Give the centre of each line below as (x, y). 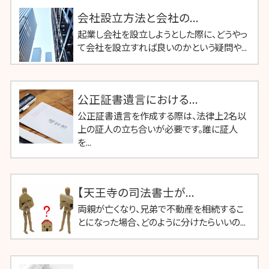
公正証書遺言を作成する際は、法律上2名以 (162, 115)
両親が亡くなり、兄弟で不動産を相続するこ (161, 209)
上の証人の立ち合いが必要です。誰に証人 (158, 128)
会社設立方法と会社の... (138, 17)
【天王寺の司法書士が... (136, 192)
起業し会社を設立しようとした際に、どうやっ (162, 34)
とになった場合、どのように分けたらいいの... (162, 222)
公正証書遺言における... (138, 98)
